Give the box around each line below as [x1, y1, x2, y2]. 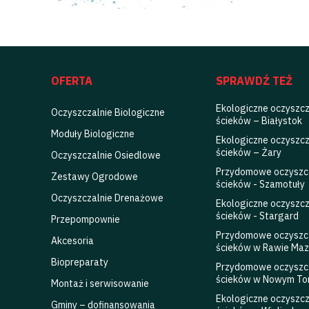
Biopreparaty [50, 256, 108, 269]
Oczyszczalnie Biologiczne [50, 106, 165, 119]
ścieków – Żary [216, 146, 282, 159]
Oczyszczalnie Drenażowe [50, 192, 163, 205]
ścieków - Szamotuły [216, 178, 306, 191]
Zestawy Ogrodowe [50, 170, 138, 183]
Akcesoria [50, 235, 94, 248]
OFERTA [50, 74, 92, 88]
